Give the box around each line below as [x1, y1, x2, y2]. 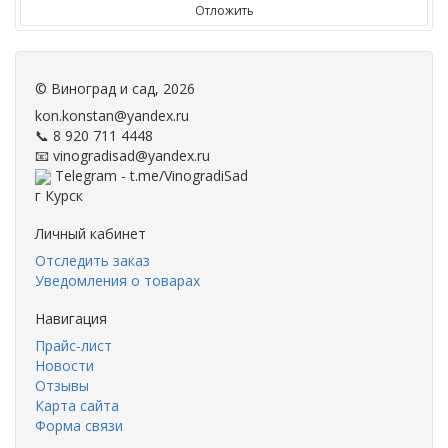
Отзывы [35, 375, 89, 395]
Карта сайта [35, 395, 119, 415]
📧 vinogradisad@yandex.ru [35, 145, 210, 165]
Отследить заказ [35, 250, 150, 270]
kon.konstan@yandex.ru [35, 105, 189, 125]
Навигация [35, 308, 107, 328]
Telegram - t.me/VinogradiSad [51, 165, 248, 185]
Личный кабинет [35, 223, 146, 243]
